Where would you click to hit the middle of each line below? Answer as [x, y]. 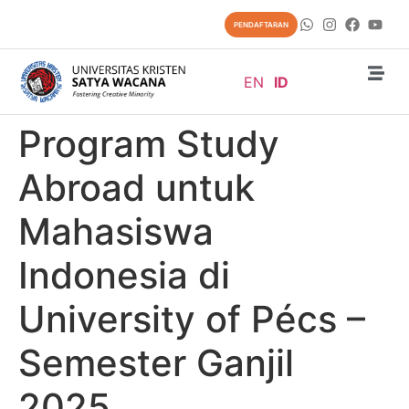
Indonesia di [124, 276]
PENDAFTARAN [261, 25]
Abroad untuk [136, 188]
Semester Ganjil [156, 363]
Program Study [149, 144]
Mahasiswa [116, 232]
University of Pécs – [192, 320]
